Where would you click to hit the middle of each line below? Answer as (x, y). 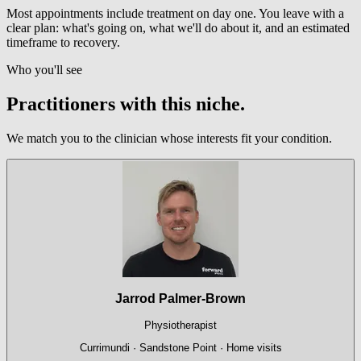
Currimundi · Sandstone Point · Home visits (180, 348)
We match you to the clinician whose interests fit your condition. (169, 138)
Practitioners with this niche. (126, 104)
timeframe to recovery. (63, 42)
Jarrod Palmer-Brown (180, 299)
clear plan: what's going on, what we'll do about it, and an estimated (178, 27)
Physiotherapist (180, 325)
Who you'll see (44, 69)
